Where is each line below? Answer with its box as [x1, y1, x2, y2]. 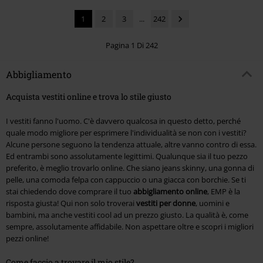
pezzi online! [6, 232, 49, 244]
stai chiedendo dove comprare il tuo [6, 186, 133, 197]
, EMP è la [207, 186, 240, 197]
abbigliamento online [133, 186, 207, 197]
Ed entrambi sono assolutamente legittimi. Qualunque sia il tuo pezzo [6, 150, 248, 161]
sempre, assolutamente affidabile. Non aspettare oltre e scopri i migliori [6, 221, 254, 232]
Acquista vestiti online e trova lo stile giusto [6, 90, 171, 102]
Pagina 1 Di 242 [105, 39, 158, 50]
